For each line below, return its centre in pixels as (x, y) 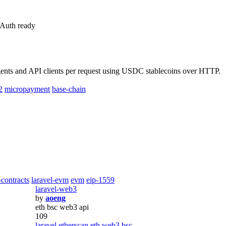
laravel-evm (50, 180)
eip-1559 (100, 180)
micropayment (27, 89)
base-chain (69, 89)
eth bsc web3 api (62, 207)
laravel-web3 (56, 189)
